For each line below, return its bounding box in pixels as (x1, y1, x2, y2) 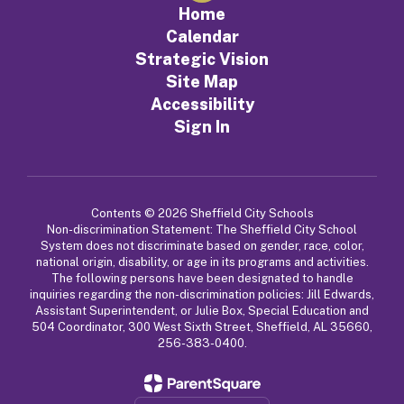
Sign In (174, 117, 230, 136)
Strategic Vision (135, 50, 269, 69)
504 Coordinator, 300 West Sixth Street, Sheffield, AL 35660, (32, 320, 372, 334)
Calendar (165, 27, 239, 46)
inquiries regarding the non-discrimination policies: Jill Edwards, (30, 288, 374, 301)
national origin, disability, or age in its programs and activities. (35, 255, 369, 269)
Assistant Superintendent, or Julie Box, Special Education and (35, 304, 369, 317)
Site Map (166, 72, 238, 91)
